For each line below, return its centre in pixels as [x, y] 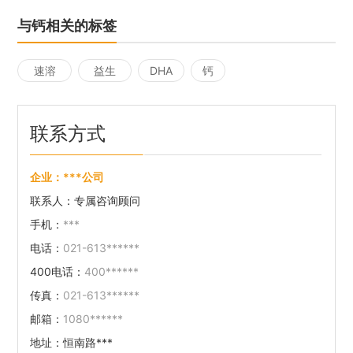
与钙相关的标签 [67, 26]
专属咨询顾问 [108, 201]
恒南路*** [88, 342]
